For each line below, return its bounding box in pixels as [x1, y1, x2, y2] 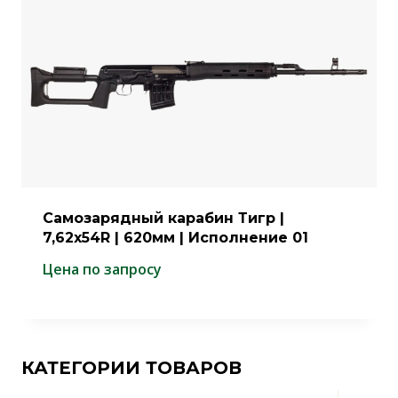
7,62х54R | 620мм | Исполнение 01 [43, 228, 308, 246]
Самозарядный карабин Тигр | [43, 209, 284, 227]
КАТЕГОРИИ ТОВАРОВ [21, 356, 242, 378]
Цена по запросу [43, 259, 162, 279]
